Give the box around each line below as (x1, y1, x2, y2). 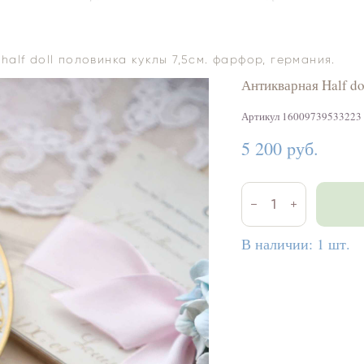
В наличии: (240, 233, 317, 253)
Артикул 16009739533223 (240, 108, 362, 123)
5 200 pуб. (240, 136, 318, 160)
